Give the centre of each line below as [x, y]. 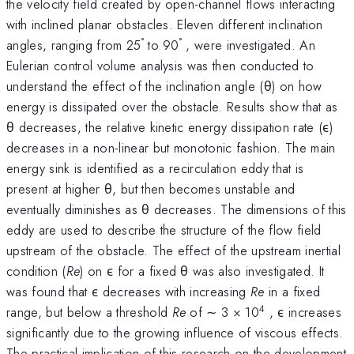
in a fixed [292, 291]
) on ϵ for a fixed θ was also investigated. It [202, 271]
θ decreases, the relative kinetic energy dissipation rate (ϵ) [169, 127]
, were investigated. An [249, 45]
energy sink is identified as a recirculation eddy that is [155, 168]
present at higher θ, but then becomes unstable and [151, 188]
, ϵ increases [303, 312]
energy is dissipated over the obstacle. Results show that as [172, 106]
